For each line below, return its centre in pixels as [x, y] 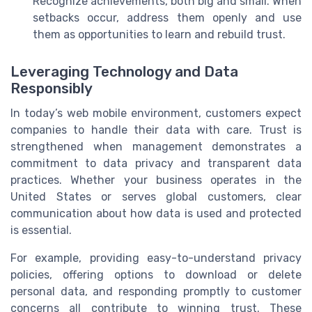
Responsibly [52, 89]
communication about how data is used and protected [156, 214]
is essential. [41, 231]
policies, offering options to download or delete [156, 275]
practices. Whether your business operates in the [156, 180]
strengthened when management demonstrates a [156, 147]
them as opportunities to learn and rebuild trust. [159, 35]
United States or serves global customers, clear [156, 197]
